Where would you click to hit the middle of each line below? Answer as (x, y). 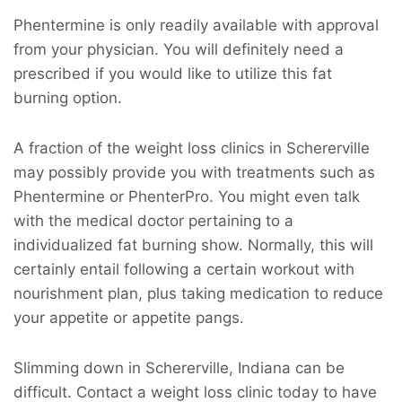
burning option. (68, 97)
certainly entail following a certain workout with (184, 269)
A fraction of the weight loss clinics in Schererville (192, 148)
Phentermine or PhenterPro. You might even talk (187, 196)
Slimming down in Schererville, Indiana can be (179, 367)
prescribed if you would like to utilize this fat (173, 73)
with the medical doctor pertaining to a (153, 220)
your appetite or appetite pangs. (129, 317)
